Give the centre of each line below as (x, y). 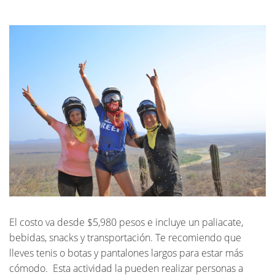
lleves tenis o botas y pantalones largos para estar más (126, 253)
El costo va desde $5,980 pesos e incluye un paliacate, (126, 222)
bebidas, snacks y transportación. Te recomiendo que (125, 237)
